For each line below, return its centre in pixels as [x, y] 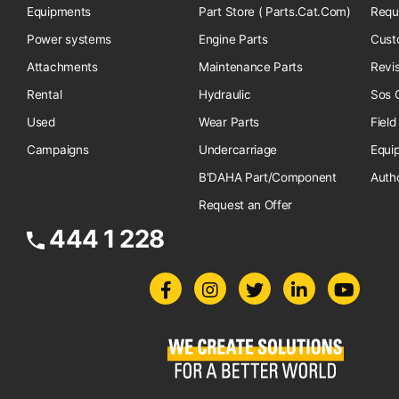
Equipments [59, 12]
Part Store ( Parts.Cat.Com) [275, 12]
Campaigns [58, 150]
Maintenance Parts [251, 67]
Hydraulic [225, 94]
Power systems [69, 39]
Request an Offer [246, 205]
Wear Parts [229, 122]
